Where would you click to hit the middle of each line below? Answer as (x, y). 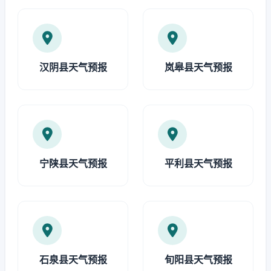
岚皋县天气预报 (198, 67)
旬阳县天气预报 (198, 260)
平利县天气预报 (198, 163)
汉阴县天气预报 (73, 67)
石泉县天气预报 (73, 260)
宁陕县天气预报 (73, 163)
